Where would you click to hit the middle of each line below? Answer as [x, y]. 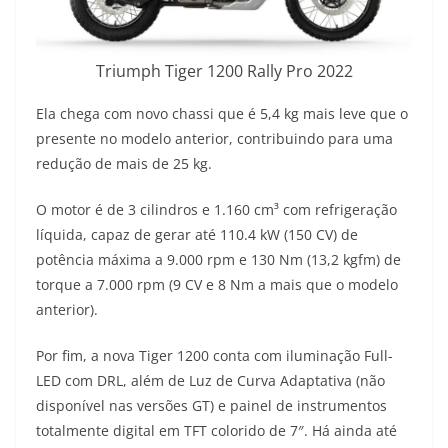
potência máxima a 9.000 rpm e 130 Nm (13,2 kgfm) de [218, 260]
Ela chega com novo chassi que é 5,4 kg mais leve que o [222, 114]
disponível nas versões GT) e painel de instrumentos [211, 406]
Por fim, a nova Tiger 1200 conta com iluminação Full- [214, 356]
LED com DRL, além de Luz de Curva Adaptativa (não [210, 381]
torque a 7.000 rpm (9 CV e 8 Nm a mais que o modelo [217, 285]
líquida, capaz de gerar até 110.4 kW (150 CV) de [197, 235]
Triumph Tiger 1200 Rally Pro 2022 [224, 71]
